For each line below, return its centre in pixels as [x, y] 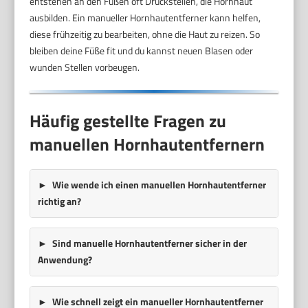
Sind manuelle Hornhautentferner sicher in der [149, 243]
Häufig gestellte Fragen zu [128, 121]
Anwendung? [65, 260]
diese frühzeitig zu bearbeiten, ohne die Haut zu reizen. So [145, 34]
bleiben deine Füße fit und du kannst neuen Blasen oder [142, 50]
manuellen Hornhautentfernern [147, 145]
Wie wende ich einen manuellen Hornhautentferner [159, 185]
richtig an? [59, 201]
